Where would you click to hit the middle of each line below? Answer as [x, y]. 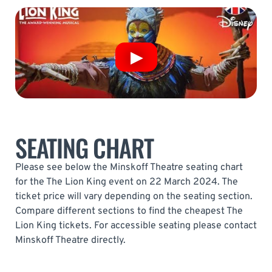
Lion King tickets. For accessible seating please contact [136, 226]
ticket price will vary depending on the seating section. [134, 196]
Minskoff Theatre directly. [70, 240]
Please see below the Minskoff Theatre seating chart [129, 167]
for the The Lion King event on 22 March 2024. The [127, 182]
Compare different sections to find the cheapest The [129, 211]
